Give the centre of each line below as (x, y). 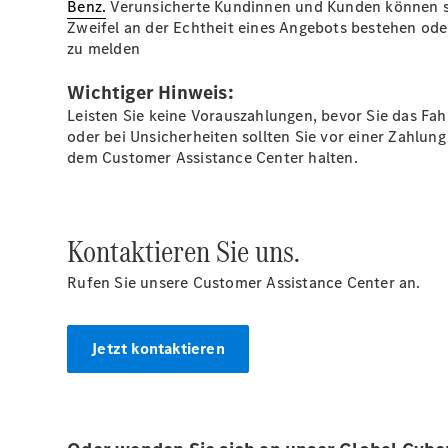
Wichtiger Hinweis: (150, 92)
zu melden (104, 48)
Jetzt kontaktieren (158, 348)
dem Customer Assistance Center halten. (217, 157)
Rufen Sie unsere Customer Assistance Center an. (246, 282)
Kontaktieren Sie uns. (187, 251)
